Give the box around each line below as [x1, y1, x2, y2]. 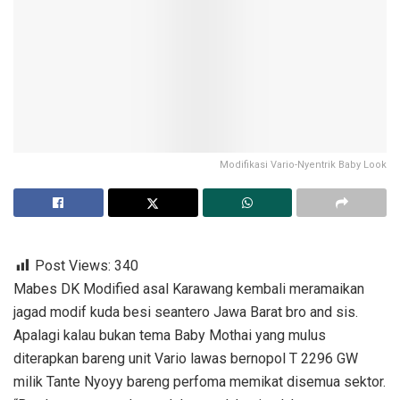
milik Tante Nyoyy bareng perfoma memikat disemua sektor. [13, 373, 386, 391]
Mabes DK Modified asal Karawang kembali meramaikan [13, 280, 364, 298]
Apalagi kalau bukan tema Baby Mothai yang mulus [13, 327, 326, 345]
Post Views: [35, 257, 111, 275]
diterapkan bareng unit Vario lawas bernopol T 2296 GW [13, 350, 358, 368]
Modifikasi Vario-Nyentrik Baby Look [220, 159, 387, 171]
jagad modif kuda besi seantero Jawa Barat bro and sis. [13, 304, 358, 321]
